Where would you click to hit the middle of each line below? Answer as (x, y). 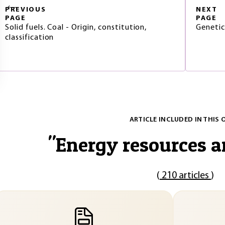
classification (30, 38)
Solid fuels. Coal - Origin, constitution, (76, 28)
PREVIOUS (26, 10)
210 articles (185, 176)
